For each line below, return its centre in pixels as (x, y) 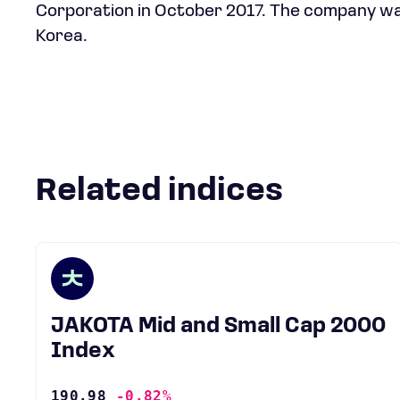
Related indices (170, 192)
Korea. (62, 37)
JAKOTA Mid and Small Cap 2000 (58, 327)
